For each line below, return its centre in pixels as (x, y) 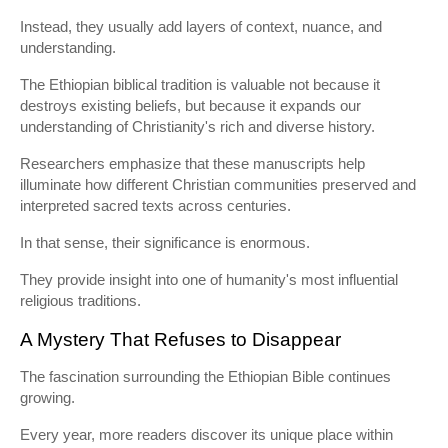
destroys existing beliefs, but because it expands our (190, 105)
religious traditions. (80, 300)
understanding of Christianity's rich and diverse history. (197, 126)
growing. (47, 397)
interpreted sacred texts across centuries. (155, 205)
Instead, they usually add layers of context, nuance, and (201, 26)
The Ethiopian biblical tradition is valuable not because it (200, 84)
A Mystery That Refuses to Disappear (180, 339)
